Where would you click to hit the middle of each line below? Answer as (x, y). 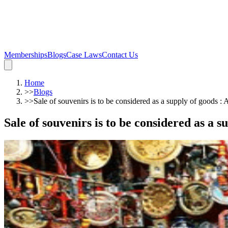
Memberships (26, 55)
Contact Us (120, 55)
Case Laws (84, 55)
